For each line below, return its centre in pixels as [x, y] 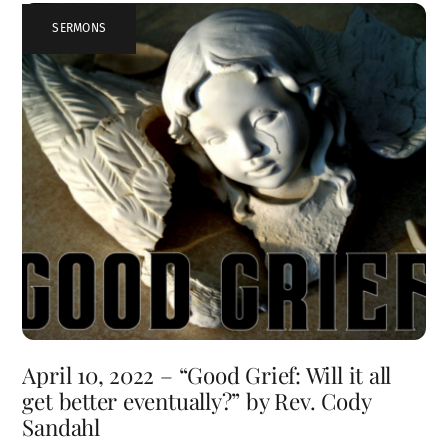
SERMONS [79, 28]
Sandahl [61, 427]
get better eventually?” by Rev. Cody [196, 401]
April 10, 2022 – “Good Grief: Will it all [207, 375]
